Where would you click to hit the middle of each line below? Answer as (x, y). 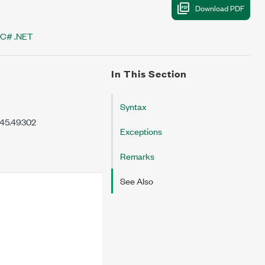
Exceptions (141, 131)
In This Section (149, 74)
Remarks (137, 156)
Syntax (133, 106)
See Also (137, 181)
